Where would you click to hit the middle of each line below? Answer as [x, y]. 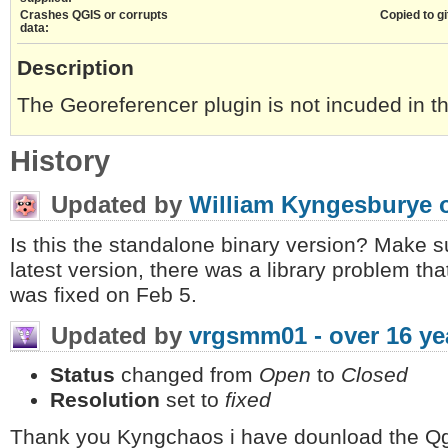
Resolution [105, 400]
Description [75, 67]
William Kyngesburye [310, 205]
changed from [187, 375]
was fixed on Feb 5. [103, 294]
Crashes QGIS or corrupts [94, 15]
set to [192, 400]
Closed [374, 375]
